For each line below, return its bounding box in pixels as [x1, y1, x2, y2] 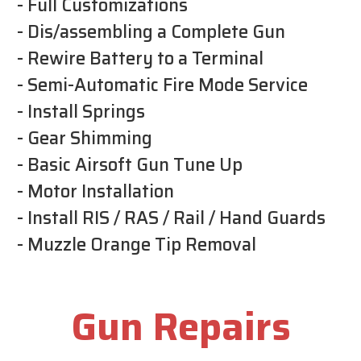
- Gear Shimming [17, 123, 152, 152]
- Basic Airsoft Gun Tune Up [17, 150, 243, 179]
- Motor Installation [17, 176, 174, 205]
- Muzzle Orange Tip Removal [17, 230, 256, 259]
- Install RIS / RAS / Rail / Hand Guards [17, 203, 326, 232]
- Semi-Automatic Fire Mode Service [17, 70, 308, 99]
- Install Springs [17, 97, 145, 126]
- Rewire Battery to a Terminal [17, 44, 263, 73]
